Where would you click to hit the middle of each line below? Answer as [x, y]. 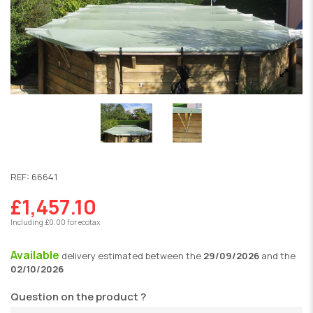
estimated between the [151, 256]
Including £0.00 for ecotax [55, 222]
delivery [80, 256]
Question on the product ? [78, 296]
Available [36, 255]
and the [277, 256]
